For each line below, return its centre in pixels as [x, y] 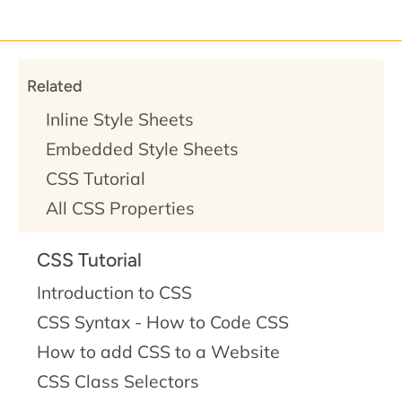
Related [55, 86]
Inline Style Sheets [120, 119]
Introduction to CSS [114, 292]
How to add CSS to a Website [158, 351]
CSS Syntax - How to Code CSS [163, 322]
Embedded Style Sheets [142, 149]
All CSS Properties [120, 208]
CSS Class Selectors [118, 381]
